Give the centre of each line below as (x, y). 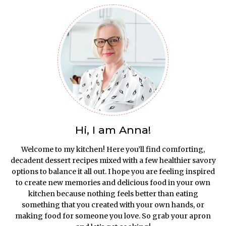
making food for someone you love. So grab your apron (113, 216)
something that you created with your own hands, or (113, 205)
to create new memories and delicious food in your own (113, 182)
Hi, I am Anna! (113, 130)
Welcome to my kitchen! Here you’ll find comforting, (113, 149)
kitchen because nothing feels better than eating (113, 193)
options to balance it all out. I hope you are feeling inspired (113, 171)
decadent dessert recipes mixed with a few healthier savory (113, 160)
